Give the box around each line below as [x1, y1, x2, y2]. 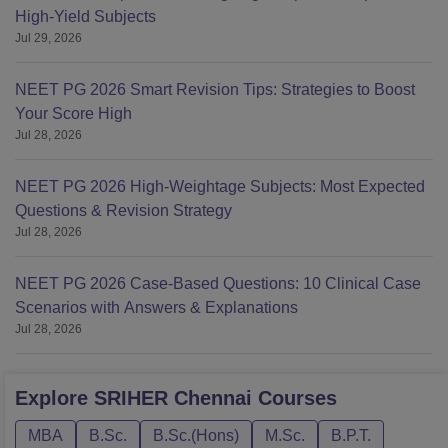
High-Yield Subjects [15, 8, 156, 26]
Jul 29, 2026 [15, 31, 82, 46]
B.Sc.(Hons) [153, 427, 239, 445]
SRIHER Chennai [94, 387, 252, 410]
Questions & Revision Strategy [15, 202, 232, 220]
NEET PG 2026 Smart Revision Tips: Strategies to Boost [15, 81, 415, 99]
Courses [252, 387, 337, 410]
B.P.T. [331, 427, 371, 445]
